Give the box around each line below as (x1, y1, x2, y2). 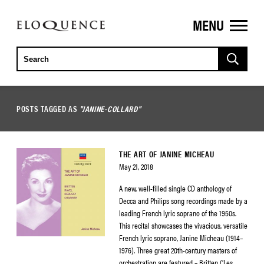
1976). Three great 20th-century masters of (119, 244, 237, 256)
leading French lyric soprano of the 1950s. (119, 207, 236, 219)
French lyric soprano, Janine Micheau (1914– (119, 232, 243, 243)
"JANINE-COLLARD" (80, 103, 141, 114)
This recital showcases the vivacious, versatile (119, 219, 247, 231)
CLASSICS (16, 38, 65, 56)
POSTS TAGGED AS (16, 103, 80, 114)
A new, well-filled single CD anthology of (119, 182, 232, 194)
